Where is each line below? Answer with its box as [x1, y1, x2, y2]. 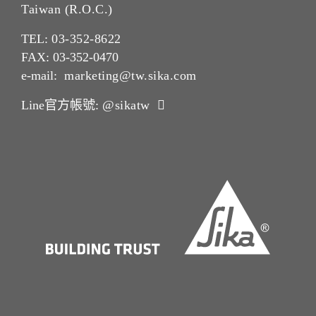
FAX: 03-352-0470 [21, 50, 119, 65]
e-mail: [21, 68, 64, 83]
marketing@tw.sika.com [64, 68, 197, 83]
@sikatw [102, 98, 150, 113]
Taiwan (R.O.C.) [21, 2, 113, 17]
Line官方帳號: [21, 98, 102, 113]
